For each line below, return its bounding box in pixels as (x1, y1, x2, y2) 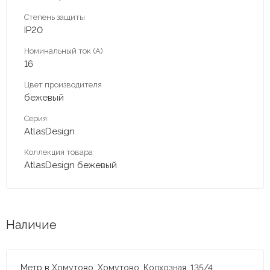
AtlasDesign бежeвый (24, 159, 117, 171)
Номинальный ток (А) (24, 46, 103, 55)
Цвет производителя (24, 80, 102, 89)
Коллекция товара (24, 147, 93, 157)
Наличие (6, 217, 57, 232)
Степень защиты (24, 12, 85, 22)
